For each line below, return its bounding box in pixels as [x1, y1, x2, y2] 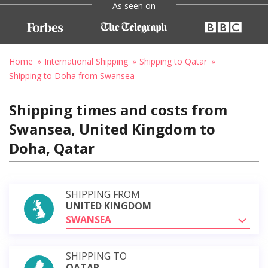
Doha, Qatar [9, 138, 95, 158]
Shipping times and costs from [9, 99, 227, 120]
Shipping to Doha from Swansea [9, 69, 135, 81]
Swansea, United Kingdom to [9, 118, 215, 139]
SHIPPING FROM [66, 187, 140, 201]
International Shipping [44, 55, 128, 67]
